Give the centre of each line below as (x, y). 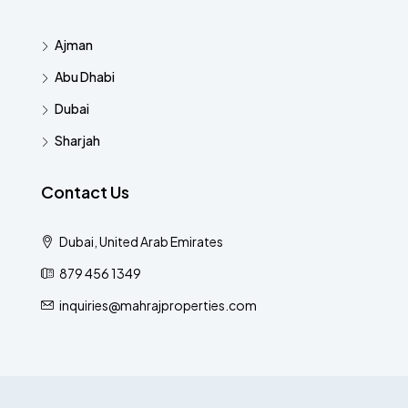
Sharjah (77, 140)
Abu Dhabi (85, 76)
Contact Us (85, 191)
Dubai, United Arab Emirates (140, 241)
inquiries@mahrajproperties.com (158, 305)
